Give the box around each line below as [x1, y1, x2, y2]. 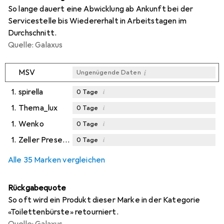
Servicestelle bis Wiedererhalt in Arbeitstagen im [8, 16, 186, 26]
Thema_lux [18, 103, 58, 113]
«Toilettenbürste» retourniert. [8, 207, 118, 217]
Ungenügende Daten [76, 68, 141, 77]
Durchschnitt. [8, 28, 57, 38]
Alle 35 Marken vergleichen [8, 155, 105, 165]
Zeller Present [62, 135, 69, 145]
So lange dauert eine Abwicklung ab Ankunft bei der [8, 4, 193, 14]
